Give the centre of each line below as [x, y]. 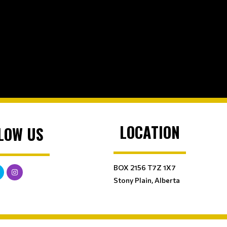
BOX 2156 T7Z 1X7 [145, 167]
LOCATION [150, 132]
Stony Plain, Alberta [147, 180]
